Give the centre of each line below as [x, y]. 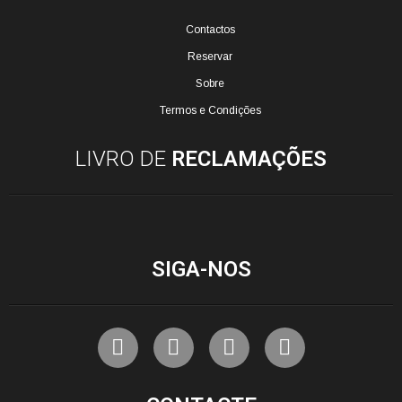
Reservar [210, 57]
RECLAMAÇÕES [249, 159]
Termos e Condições [210, 110]
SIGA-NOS [201, 269]
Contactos [210, 30]
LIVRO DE [123, 159]
